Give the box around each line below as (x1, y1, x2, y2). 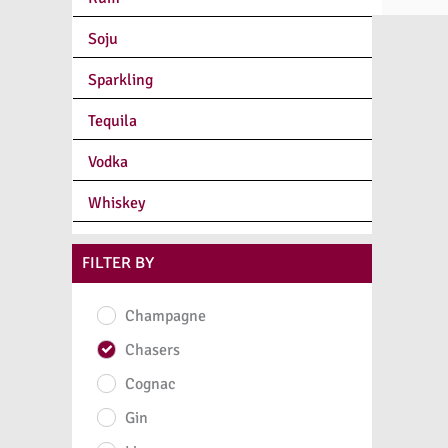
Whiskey (88, 192, 145, 213)
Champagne (125, 305, 206, 326)
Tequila (88, 110, 137, 131)
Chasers (125, 339, 180, 360)
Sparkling (88, 69, 153, 90)
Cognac (125, 373, 176, 394)
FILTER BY (82, 249, 155, 277)
